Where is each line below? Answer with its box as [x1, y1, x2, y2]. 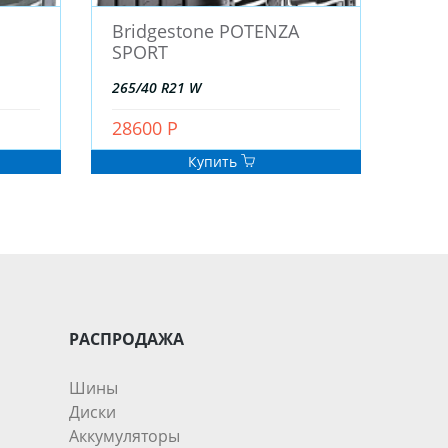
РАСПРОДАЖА [68, 328, 184, 351]
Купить [187, 152, 241, 172]
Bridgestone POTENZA [112, 19, 299, 44]
